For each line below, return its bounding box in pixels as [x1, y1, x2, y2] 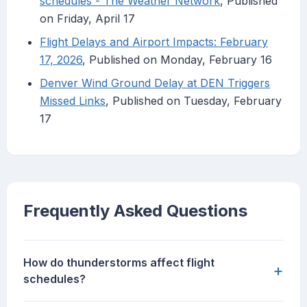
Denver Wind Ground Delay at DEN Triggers [40, 76, 270, 90]
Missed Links [40, 94, 106, 108]
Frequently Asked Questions [23, 201, 247, 221]
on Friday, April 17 [40, 12, 135, 26]
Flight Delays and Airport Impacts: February [40, 35, 268, 49]
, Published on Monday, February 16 [82, 53, 272, 67]
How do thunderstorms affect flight [23, 256, 214, 270]
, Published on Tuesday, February [106, 94, 282, 108]
